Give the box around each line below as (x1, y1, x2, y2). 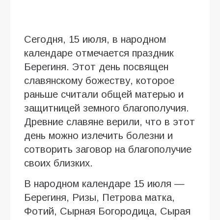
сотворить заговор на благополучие (24, 143, 192, 155)
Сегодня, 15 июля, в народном (24, 33, 166, 45)
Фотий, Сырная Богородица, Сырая (24, 205, 191, 217)
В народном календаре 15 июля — (24, 178, 185, 189)
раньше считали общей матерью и (24, 88, 184, 100)
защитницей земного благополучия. (24, 102, 189, 113)
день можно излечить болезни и (24, 130, 173, 141)
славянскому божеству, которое (24, 75, 174, 86)
